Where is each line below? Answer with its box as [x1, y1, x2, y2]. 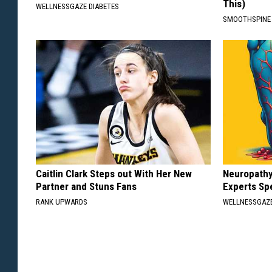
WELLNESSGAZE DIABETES [36, 1, 119, 11]
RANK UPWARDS [36, 197, 87, 206]
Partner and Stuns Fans [36, 180, 137, 192]
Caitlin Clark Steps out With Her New [36, 167, 192, 180]
